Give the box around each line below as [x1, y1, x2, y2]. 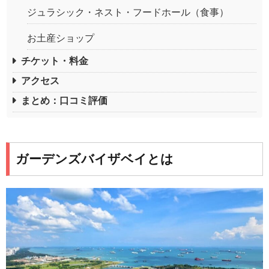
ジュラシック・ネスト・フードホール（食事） [27, 7, 229, 17]
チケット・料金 [21, 55, 88, 66]
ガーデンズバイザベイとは [16, 152, 174, 166]
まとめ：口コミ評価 [21, 95, 107, 106]
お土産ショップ [27, 32, 94, 43]
